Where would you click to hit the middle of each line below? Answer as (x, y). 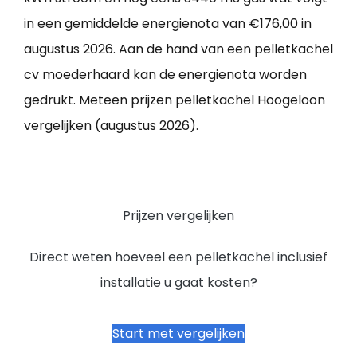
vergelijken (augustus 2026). (111, 126)
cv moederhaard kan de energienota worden (165, 75)
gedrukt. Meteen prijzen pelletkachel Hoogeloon (175, 100)
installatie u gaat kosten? (178, 283)
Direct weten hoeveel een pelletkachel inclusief (178, 257)
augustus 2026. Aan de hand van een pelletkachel (178, 49)
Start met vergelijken (178, 334)
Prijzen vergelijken (178, 216)
